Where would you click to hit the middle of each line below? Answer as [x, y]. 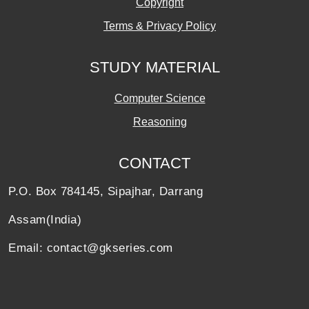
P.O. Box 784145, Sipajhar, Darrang [106, 192]
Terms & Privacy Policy [160, 26]
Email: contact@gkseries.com [91, 248]
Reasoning [160, 122]
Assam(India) [45, 220]
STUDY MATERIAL [154, 68]
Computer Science [160, 99]
